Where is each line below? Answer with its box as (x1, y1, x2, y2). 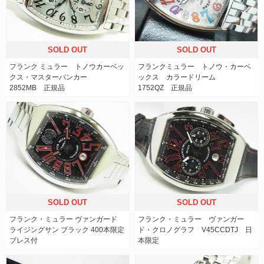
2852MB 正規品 (9, 83, 65, 92)
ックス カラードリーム (138, 72, 223, 81)
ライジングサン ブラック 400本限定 (9, 226, 124, 235)
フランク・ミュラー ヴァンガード (9, 215, 117, 224)
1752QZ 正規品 (138, 83, 193, 92)
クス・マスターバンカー (9, 72, 94, 81)
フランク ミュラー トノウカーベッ (9, 62, 124, 71)
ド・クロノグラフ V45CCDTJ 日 (138, 226, 253, 235)
